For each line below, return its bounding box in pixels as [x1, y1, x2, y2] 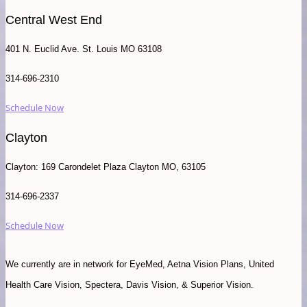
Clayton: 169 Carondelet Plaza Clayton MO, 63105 [5, 162, 206, 173]
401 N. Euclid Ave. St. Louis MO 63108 [5, 44, 162, 55]
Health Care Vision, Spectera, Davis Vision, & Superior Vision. [5, 280, 254, 291]
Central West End [5, 13, 102, 27]
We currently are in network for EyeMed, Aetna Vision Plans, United [5, 259, 274, 270]
